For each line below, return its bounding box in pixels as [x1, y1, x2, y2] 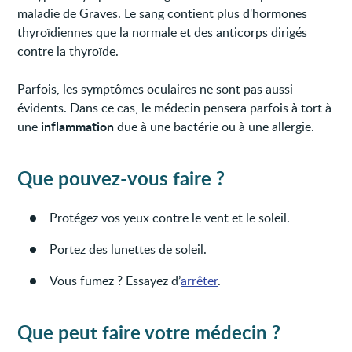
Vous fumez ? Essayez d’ [49, 271, 181, 289]
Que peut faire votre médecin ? [17, 318, 281, 345]
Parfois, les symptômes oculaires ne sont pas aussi [17, 79, 294, 97]
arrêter [181, 271, 218, 289]
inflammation [41, 116, 115, 135]
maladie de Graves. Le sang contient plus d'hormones [17, 4, 308, 22]
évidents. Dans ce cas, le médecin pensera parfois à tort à [17, 98, 332, 116]
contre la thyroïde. [17, 42, 119, 60]
